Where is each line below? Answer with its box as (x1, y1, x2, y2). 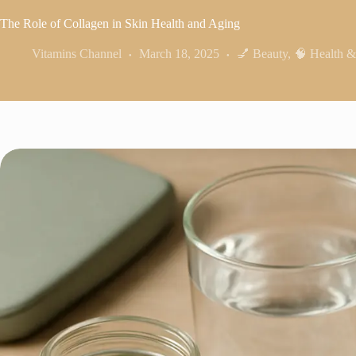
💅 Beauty (237, 47, 288, 60)
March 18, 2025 (139, 47, 219, 60)
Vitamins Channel (32, 47, 122, 60)
